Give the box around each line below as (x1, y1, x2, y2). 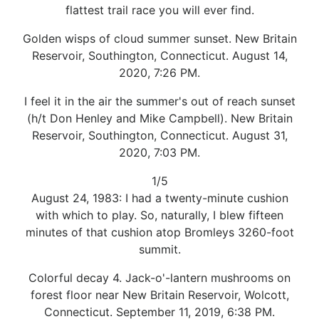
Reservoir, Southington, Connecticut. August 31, (31, 127, 288, 142)
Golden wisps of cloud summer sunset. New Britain (22, 31, 297, 46)
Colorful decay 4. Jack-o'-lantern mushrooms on (28, 270, 291, 285)
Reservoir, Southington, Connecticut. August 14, (31, 48, 288, 63)
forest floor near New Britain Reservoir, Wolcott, (30, 287, 289, 302)
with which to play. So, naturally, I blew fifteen (36, 207, 283, 222)
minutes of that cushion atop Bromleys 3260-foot (25, 224, 294, 239)
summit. (138, 241, 181, 256)
